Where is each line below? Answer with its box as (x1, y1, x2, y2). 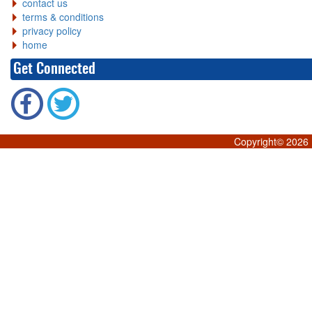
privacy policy (22, 24, 81, 38)
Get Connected (13, 62, 95, 77)
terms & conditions (22, 10, 104, 24)
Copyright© (233, 134, 286, 148)
